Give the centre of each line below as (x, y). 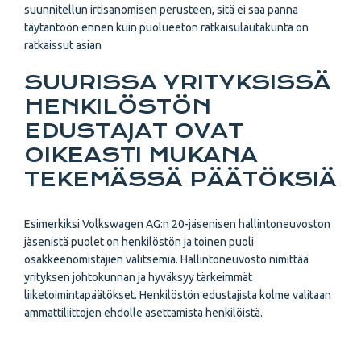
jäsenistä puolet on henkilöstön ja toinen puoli (139, 242)
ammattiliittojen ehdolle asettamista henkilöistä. (143, 313)
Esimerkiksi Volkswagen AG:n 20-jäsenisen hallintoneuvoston (177, 224)
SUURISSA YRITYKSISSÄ (178, 82)
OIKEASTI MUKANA (141, 155)
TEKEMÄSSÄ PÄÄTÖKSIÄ (180, 179)
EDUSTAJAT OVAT (134, 131)
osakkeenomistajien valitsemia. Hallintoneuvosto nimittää (166, 259)
